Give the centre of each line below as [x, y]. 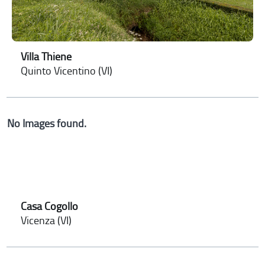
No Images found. [47, 124]
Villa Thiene [46, 57]
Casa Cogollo [50, 207]
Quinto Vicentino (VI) [67, 71]
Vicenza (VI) [46, 221]
